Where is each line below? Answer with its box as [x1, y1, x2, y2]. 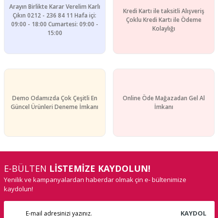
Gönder [98, 23, 120, 31]
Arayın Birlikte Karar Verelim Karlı [9, 2, 100, 11]
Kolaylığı [152, 24, 175, 33]
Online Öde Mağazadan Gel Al [122, 94, 205, 102]
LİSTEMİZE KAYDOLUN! [49, 163, 150, 174]
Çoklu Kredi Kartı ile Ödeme [126, 16, 201, 24]
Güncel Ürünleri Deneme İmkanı [11, 103, 98, 111]
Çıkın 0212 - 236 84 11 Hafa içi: [13, 11, 96, 19]
